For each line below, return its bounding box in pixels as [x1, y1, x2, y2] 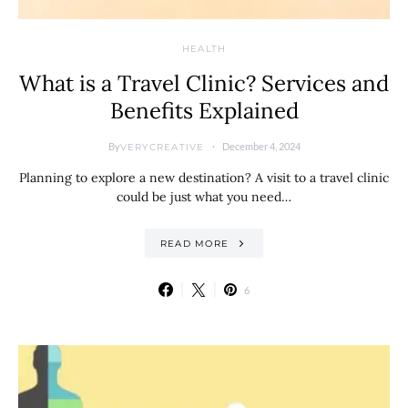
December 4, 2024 [221, 140, 301, 152]
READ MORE [159, 237, 229, 250]
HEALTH [181, 43, 227, 55]
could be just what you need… [117, 189, 291, 205]
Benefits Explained [109, 97, 299, 125]
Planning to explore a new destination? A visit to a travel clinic [19, 169, 389, 186]
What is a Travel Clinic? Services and [19, 69, 389, 97]
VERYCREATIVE [119, 140, 205, 153]
